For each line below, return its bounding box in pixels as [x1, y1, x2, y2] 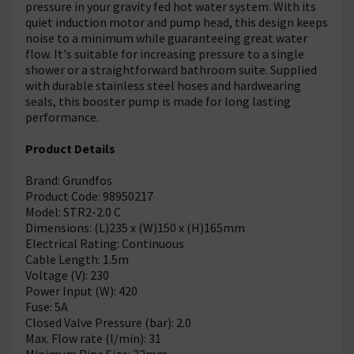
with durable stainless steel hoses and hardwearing [25, 77, 301, 93]
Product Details [25, 140, 115, 156]
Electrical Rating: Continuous [25, 235, 184, 251]
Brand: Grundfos [25, 171, 112, 188]
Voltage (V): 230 [25, 266, 109, 283]
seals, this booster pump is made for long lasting [25, 92, 291, 109]
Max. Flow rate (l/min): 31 [25, 330, 161, 346]
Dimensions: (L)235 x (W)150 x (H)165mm [25, 219, 245, 235]
